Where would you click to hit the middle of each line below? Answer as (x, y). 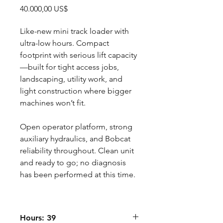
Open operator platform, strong (76, 127)
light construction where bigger (76, 91)
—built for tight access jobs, (69, 67)
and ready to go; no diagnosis (73, 163)
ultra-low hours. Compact (64, 43)
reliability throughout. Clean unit (77, 151)
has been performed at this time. (78, 174)
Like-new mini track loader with (74, 31)
